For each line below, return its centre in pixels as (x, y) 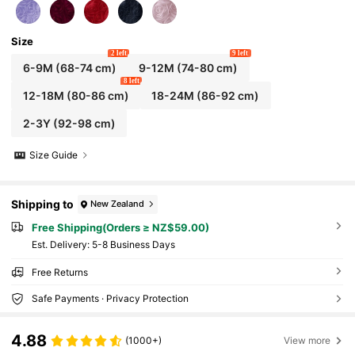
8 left (131, 81)
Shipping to (43, 204)
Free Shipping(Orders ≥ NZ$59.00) (120, 227)
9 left (240, 53)
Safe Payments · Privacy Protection (110, 299)
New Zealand (118, 204)
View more (307, 340)
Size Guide (54, 155)
